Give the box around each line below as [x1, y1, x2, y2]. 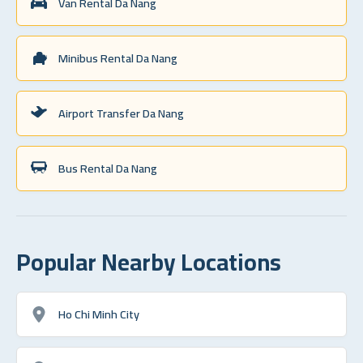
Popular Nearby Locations [16, 239, 281, 284]
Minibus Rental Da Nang [58, 46, 177, 69]
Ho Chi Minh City [58, 302, 139, 325]
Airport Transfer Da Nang [58, 101, 184, 124]
